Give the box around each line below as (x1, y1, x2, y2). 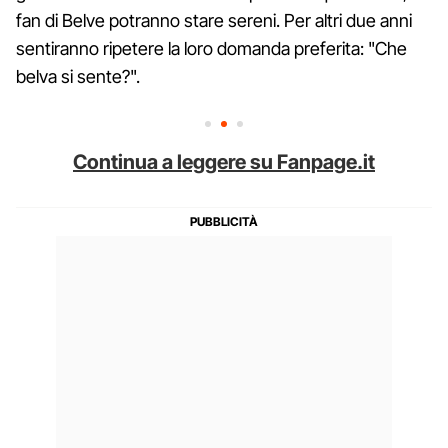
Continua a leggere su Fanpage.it (73, 149, 375, 174)
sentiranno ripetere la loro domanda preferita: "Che (16, 37, 407, 59)
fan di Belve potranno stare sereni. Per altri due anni (16, 9, 412, 31)
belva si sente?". (16, 65, 140, 87)
